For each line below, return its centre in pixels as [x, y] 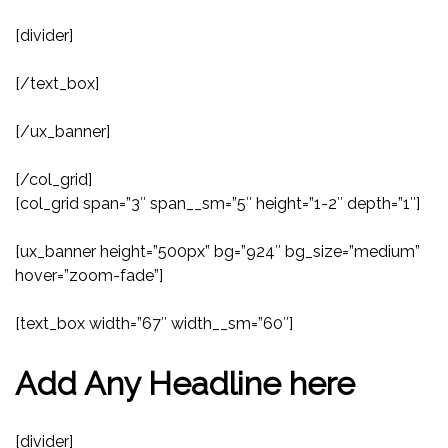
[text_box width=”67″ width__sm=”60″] [154, 324]
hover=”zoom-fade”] [89, 276]
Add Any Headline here [185, 383]
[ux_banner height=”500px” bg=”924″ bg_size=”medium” [217, 252]
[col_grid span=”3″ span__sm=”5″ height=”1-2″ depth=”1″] [217, 204]
